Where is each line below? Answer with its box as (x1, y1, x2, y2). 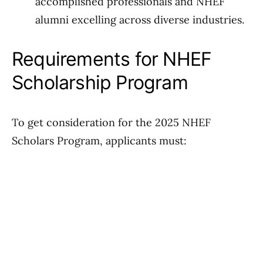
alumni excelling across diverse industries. (35, 13, 244, 26)
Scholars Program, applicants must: (12, 134, 187, 147)
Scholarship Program (12, 71, 188, 94)
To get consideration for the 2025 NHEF (12, 116, 211, 129)
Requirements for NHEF (12, 48, 212, 70)
